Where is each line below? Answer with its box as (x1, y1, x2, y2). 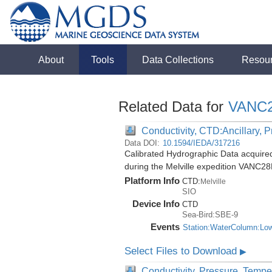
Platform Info (124, 175, 180, 186)
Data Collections (142, 54, 214, 65)
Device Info (132, 199, 180, 209)
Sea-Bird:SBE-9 (182, 210, 238, 219)
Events (150, 222, 180, 232)
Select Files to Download (124, 245, 240, 257)
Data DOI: (124, 138, 162, 148)
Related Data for (118, 98, 228, 115)
